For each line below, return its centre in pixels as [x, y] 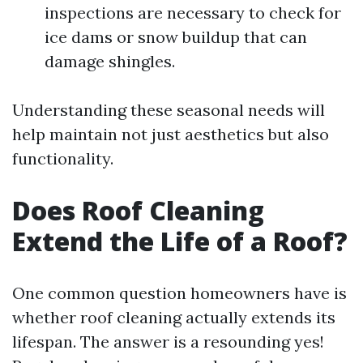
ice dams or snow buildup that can [176, 37]
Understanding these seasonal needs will [169, 110]
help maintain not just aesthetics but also [171, 134]
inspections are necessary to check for [193, 13]
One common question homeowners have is [179, 293]
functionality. [63, 158]
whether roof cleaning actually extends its [174, 317]
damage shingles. [110, 61]
